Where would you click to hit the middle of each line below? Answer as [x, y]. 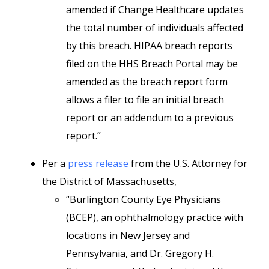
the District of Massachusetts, [109, 181]
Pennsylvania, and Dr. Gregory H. [140, 253]
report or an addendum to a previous [150, 118]
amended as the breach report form [147, 82]
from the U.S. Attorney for [188, 163]
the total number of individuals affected [155, 28]
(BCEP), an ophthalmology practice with [155, 217]
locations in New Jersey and [128, 235]
